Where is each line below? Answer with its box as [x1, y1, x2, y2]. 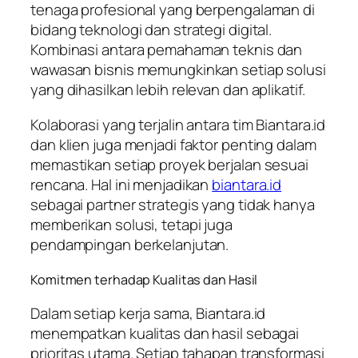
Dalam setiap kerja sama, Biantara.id [30, 303, 266, 324]
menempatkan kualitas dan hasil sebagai [30, 323, 300, 344]
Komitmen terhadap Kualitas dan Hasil [30, 270, 258, 288]
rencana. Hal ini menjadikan [30, 173, 213, 195]
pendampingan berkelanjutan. [30, 233, 229, 255]
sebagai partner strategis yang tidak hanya [30, 193, 315, 215]
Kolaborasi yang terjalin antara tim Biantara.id [30, 113, 326, 135]
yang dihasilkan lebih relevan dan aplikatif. [30, 79, 305, 101]
